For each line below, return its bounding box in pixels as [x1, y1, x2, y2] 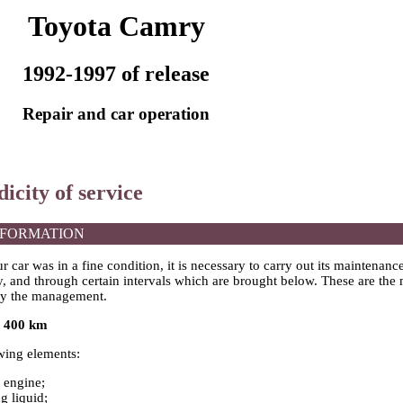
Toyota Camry [27, 10, 205, 42]
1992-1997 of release [22, 62, 210, 86]
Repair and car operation [22, 104, 210, 124]
